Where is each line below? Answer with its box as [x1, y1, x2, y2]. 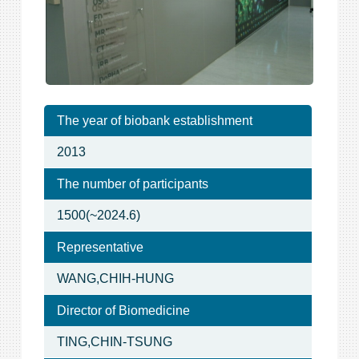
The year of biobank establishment [56, 113, 252, 128]
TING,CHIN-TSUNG [56, 334, 172, 349]
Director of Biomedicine [56, 303, 190, 318]
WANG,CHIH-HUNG [56, 271, 174, 286]
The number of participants [56, 176, 208, 192]
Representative [56, 240, 143, 255]
